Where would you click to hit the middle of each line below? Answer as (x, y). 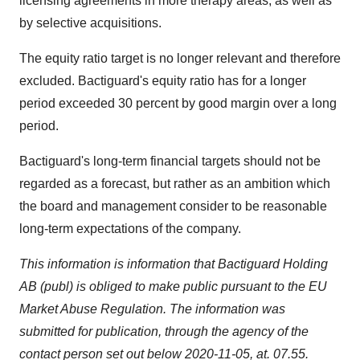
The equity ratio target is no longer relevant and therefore (180, 58)
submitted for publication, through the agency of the (164, 331)
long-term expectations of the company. (130, 229)
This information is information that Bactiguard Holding (174, 264)
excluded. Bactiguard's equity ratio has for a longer (163, 81)
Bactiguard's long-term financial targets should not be (170, 161)
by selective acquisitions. (90, 23)
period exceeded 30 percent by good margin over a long (178, 103)
